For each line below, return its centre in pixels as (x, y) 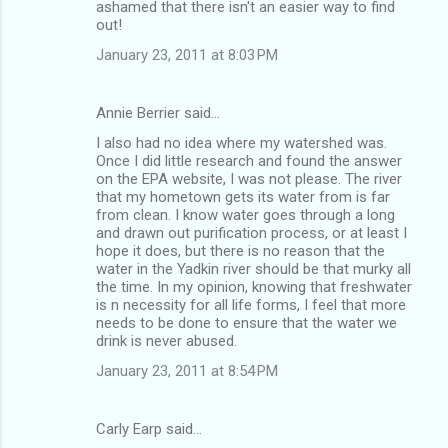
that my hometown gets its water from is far (243, 196)
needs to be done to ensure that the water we (246, 322)
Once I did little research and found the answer (249, 160)
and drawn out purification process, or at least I (251, 232)
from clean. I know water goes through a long (245, 214)
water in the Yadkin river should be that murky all (253, 268)
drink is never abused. (166, 340)
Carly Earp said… (149, 428)
